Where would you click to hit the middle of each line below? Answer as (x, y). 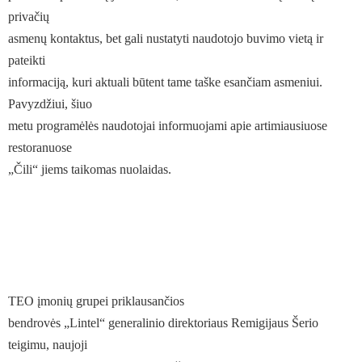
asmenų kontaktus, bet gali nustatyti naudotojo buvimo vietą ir (166, 38)
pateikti (27, 60)
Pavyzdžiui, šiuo (50, 104)
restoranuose (40, 147)
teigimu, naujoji (48, 345)
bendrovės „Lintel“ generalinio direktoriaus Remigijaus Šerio (163, 323)
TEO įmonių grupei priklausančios (96, 301)
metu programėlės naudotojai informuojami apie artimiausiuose (168, 126)
